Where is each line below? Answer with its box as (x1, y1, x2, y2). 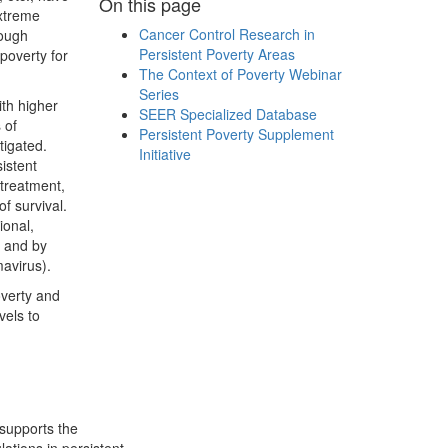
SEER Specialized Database (138, 104, 317, 124)
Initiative (138, 144, 191, 164)
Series (138, 84, 179, 104)
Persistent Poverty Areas (138, 44, 295, 64)
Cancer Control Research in (138, 24, 315, 44)
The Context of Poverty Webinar (138, 64, 342, 84)
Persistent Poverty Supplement (138, 124, 334, 144)
